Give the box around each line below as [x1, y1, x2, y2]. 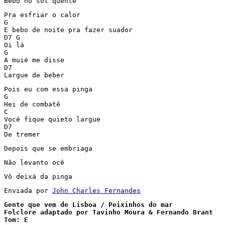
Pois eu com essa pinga [4, 85, 92, 93]
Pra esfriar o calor [4, 11, 80, 19]
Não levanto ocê [4, 159, 64, 166]
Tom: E [4, 216, 28, 223]
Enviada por [4, 187, 52, 194]
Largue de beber [4, 71, 64, 79]
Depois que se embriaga [4, 145, 92, 152]
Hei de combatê [4, 100, 60, 108]
